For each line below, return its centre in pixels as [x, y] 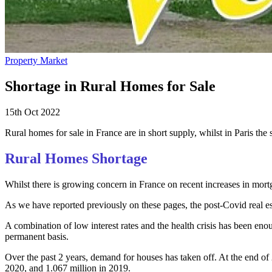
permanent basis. [37, 236]
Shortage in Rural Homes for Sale [110, 86]
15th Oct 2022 [32, 112]
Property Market [36, 60]
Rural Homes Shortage [76, 158]
